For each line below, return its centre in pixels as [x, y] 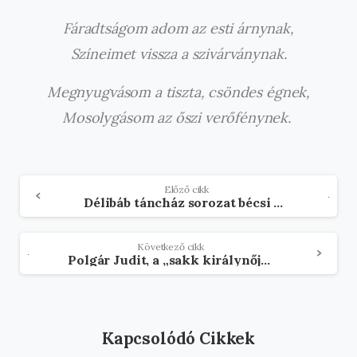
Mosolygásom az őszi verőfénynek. [178, 117]
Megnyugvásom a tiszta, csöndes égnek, [178, 92]
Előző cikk [186, 189]
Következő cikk [171, 246]
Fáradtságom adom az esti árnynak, [178, 28]
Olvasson [59, 181]
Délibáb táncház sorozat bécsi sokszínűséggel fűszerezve [279, 202]
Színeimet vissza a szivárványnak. [178, 53]
